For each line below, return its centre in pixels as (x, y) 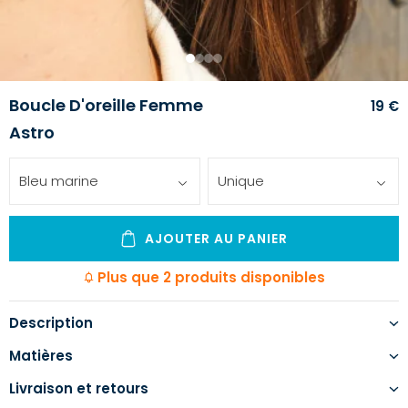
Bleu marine (59, 181)
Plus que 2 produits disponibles (211, 278)
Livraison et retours (79, 389)
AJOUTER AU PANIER (216, 239)
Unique (241, 181)
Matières (41, 355)
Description (51, 322)
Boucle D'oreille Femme (106, 106)
